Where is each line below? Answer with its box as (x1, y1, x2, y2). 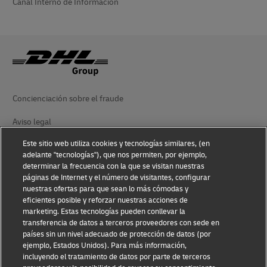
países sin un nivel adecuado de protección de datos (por (23, 229, 212, 239)
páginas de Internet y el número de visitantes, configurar (23, 173, 211, 182)
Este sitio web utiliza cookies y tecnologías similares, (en (23, 139, 210, 148)
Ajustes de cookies (13, 233, 78, 243)
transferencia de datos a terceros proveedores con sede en (23, 218, 220, 228)
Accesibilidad (13, 187, 60, 197)
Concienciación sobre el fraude (13, 94, 123, 104)
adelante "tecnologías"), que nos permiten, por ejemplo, (23, 150, 207, 160)
